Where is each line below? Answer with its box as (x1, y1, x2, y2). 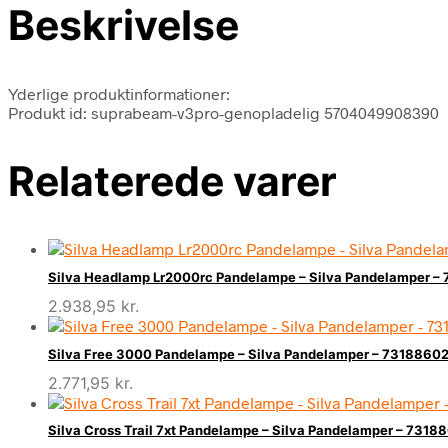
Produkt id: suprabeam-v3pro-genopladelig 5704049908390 (8, 102, 439, 122)
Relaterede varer (8, 155, 337, 206)
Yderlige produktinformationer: (8, 83, 230, 103)
